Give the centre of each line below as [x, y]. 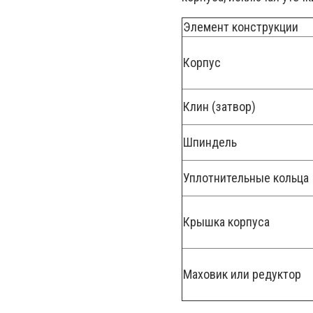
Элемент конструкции [241, 27]
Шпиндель [210, 142]
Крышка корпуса [226, 221]
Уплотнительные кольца [246, 177]
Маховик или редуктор [242, 274]
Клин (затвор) [219, 106]
